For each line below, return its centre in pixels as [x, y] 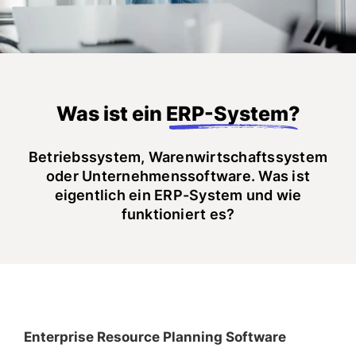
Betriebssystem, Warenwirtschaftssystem [178, 157]
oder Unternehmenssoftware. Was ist [178, 176]
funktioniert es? [178, 214]
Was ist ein [111, 114]
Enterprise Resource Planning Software [155, 337]
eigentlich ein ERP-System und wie [178, 195]
